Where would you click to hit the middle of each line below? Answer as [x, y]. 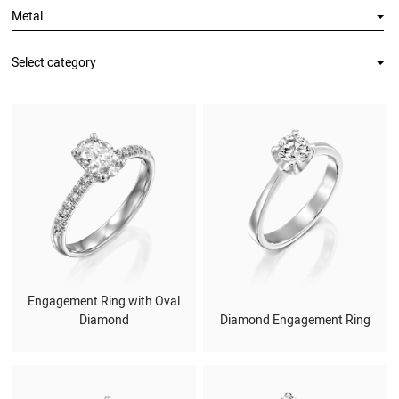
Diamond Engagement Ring [295, 320]
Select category [54, 63]
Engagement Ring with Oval [104, 301]
